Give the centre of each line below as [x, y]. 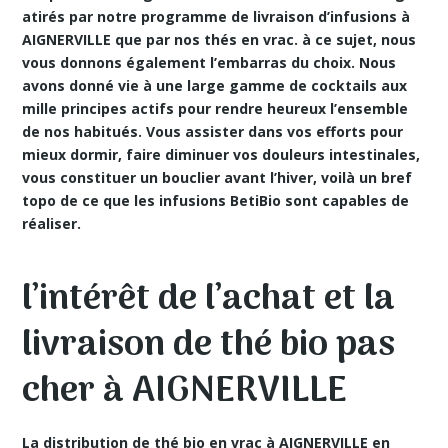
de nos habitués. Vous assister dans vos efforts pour [213, 131]
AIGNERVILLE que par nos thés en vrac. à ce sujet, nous [219, 39]
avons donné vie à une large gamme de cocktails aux [215, 85]
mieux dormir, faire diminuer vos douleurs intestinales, [221, 154]
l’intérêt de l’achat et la [209, 299]
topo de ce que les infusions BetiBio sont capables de [216, 200]
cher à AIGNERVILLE [185, 391]
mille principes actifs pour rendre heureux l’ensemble [215, 108]
